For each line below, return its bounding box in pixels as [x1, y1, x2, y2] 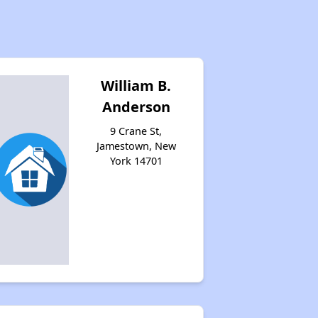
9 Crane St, [110, 124, 163, 138]
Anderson [102, 97, 170, 116]
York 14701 [109, 153, 163, 168]
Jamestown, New [96, 138, 176, 153]
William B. [101, 75, 172, 95]
